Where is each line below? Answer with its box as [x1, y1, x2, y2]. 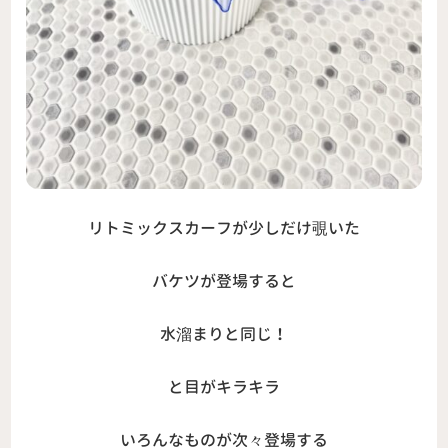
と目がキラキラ [168, 376, 280, 399]
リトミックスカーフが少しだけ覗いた [88, 217, 360, 240]
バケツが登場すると [152, 270, 296, 293]
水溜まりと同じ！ [160, 323, 288, 346]
